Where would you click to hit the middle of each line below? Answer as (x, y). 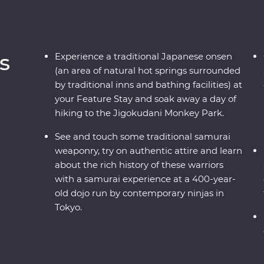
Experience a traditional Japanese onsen (144, 56)
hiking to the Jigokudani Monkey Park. (140, 113)
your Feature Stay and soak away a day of (146, 98)
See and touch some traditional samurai (143, 136)
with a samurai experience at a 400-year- (146, 179)
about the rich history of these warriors (139, 164)
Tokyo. (69, 207)
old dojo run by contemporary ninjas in (140, 193)
